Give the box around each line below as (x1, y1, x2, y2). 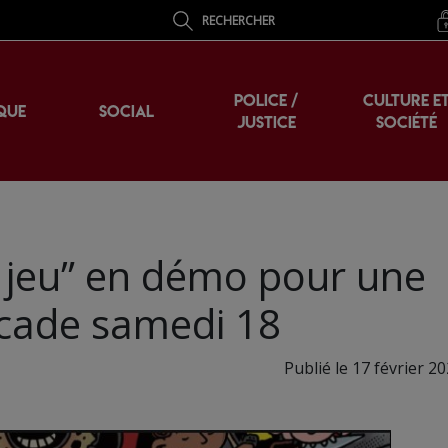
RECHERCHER (202, 11, 276, 29)
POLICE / (234, 89, 298, 111)
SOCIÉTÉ (375, 111, 437, 133)
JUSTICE (236, 111, 296, 133)
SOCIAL (98, 100, 154, 122)
